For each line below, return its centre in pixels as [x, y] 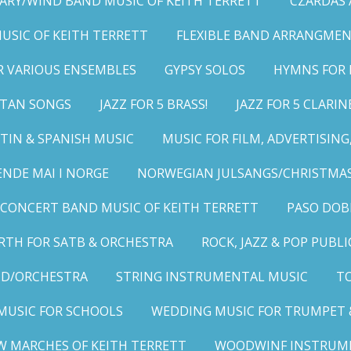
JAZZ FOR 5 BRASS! [154, 104]
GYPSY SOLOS [204, 70]
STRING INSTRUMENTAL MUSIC [212, 277]
